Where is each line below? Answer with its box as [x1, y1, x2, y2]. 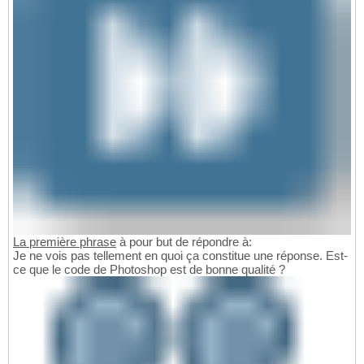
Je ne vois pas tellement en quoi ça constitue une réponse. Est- [13, 248, 348, 262]
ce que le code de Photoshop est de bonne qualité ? [13, 262, 285, 276]
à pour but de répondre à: [116, 234, 252, 249]
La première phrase [13, 234, 116, 249]
